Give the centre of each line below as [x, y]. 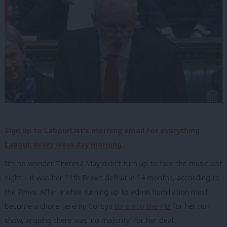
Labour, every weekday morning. [64, 144]
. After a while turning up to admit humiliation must [122, 192]
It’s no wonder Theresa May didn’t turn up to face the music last [113, 163]
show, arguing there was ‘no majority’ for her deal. [90, 220]
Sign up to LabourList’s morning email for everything [102, 130]
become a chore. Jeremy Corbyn [60, 206]
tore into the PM [143, 206]
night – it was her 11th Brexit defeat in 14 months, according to [112, 177]
